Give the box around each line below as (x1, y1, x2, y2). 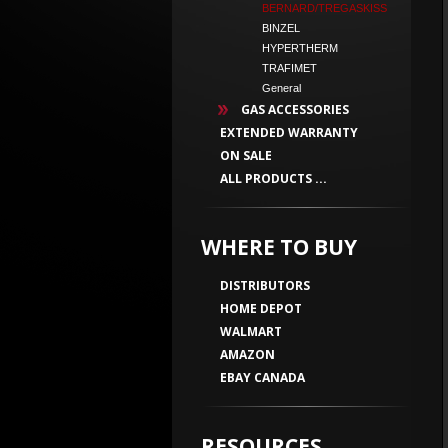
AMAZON (220, 346, 275, 363)
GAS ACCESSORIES (235, 101, 349, 118)
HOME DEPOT (220, 300, 302, 317)
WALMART (220, 323, 282, 340)
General (250, 82, 301, 94)
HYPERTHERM (250, 42, 338, 54)
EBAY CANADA (220, 369, 305, 386)
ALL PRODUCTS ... (220, 170, 327, 187)
